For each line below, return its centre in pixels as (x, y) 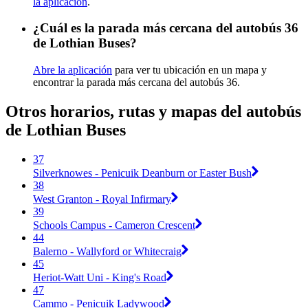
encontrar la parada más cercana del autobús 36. (136, 82)
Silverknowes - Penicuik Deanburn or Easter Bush (142, 173)
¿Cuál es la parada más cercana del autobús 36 (166, 28)
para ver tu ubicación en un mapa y (189, 70)
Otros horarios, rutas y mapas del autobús (153, 112)
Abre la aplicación (73, 70)
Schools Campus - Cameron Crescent (114, 225)
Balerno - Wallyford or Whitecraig (107, 251)
